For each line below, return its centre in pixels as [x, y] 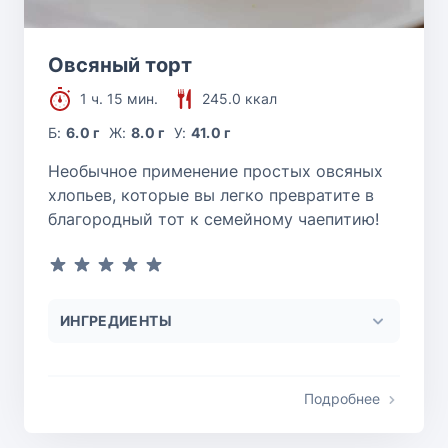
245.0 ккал [239, 99]
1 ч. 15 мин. [119, 99]
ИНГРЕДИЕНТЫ [116, 321]
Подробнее [342, 399]
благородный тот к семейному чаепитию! [213, 219]
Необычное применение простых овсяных [215, 171]
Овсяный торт [120, 65]
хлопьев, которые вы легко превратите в [211, 195]
